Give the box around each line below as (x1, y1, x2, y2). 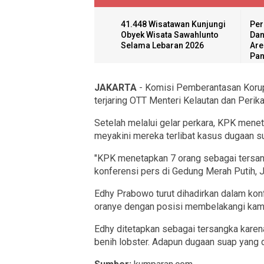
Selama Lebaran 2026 (121, 40, 204, 50)
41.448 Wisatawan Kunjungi (121, 19, 226, 29)
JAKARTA (94, 81, 137, 93)
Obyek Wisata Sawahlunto (121, 29, 219, 39)
